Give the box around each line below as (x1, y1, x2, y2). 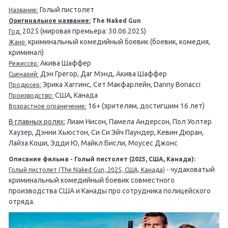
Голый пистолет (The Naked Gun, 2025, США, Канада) (9, 166, 165, 174)
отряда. (9, 197, 35, 206)
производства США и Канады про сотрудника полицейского (9, 187, 211, 195)
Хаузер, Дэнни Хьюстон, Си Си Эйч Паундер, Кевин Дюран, (9, 128, 204, 137)
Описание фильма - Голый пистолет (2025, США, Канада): (9, 156, 195, 163)
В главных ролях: (9, 118, 65, 126)
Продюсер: (9, 81, 41, 89)
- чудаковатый (165, 165, 215, 174)
